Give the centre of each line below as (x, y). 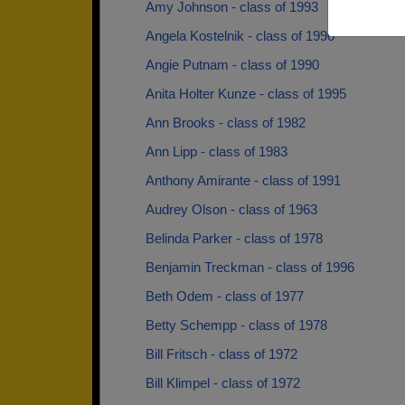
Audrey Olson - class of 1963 (231, 209)
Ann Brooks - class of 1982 (226, 122)
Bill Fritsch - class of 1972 (221, 354)
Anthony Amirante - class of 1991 (243, 180)
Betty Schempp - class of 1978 (236, 325)
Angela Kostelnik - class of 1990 (240, 36)
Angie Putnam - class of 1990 (232, 65)
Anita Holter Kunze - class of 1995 (246, 94)
